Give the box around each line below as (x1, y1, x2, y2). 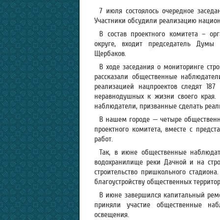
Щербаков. (94, 49, 126, 58)
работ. (94, 135, 113, 143)
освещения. (94, 210, 129, 219)
